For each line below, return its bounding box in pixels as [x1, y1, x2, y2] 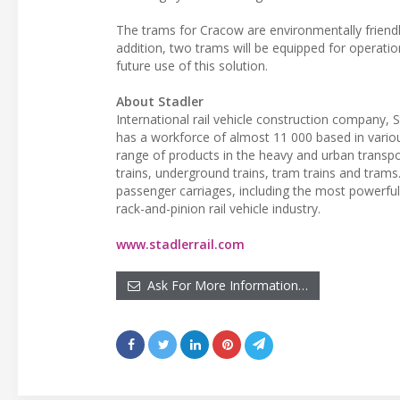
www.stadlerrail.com [116, 235, 245, 253]
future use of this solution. [116, 56, 268, 74]
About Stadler [116, 92, 204, 110]
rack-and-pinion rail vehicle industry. [116, 199, 321, 217]
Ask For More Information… [140, 276, 308, 294]
